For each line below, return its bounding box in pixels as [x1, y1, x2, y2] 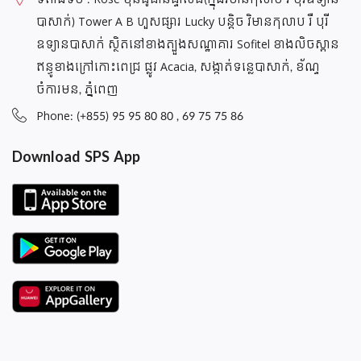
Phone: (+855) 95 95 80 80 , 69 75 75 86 [36, 106, 243, 127]
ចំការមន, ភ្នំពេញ [36, 80, 118, 101]
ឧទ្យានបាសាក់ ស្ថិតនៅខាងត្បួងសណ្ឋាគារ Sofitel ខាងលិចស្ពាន [36, 35, 339, 56]
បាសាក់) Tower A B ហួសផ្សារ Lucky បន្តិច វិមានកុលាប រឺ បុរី [36, 12, 329, 33]
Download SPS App [12, 144, 140, 172]
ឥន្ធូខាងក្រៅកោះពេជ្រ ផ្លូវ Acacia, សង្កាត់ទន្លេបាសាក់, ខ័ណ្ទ [36, 57, 320, 78]
